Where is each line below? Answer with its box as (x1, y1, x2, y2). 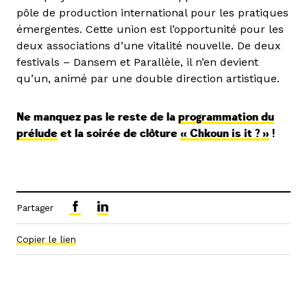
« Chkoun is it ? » (180, 126, 269, 140)
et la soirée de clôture (58, 126, 180, 140)
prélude (16, 126, 58, 140)
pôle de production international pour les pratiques (16, 5, 288, 19)
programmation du (178, 110, 274, 124)
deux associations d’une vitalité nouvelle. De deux (16, 38, 281, 52)
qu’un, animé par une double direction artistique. (16, 71, 280, 85)
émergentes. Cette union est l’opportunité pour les (16, 22, 284, 36)
